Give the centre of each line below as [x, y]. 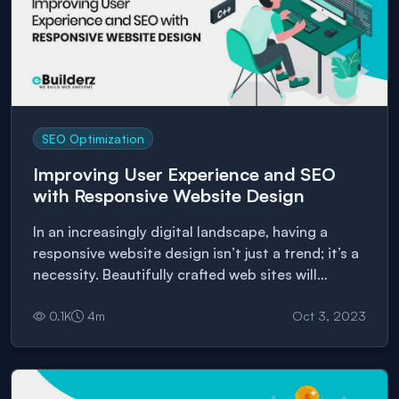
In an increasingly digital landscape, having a [180, 232]
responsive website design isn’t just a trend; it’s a [196, 253]
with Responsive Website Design [169, 196]
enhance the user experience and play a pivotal [189, 296]
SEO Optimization [94, 138]
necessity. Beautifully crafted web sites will [175, 275]
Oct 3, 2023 [329, 316]
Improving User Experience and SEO [184, 175]
